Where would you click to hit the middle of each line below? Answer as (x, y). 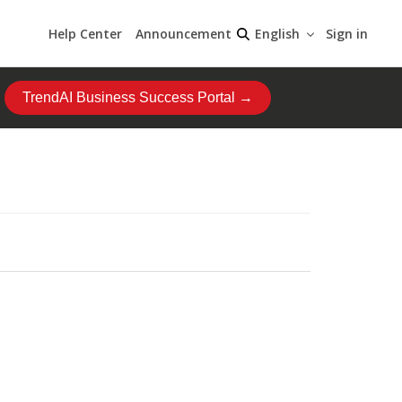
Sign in (347, 33)
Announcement (184, 33)
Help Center (85, 33)
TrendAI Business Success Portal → (138, 97)
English (277, 34)
